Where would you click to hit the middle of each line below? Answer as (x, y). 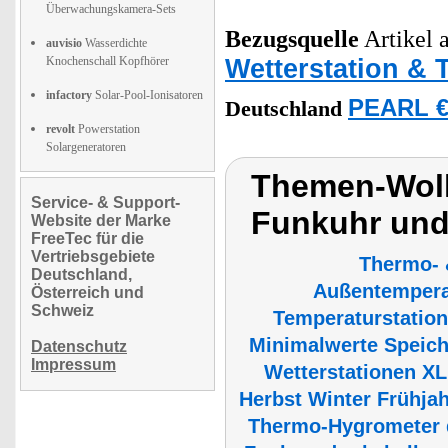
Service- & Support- (105, 202)
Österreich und (87, 292)
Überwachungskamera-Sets (111, 9)
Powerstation (107, 129)
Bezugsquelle (292, 39)
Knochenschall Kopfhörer (107, 61)
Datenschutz (79, 346)
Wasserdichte (114, 43)
